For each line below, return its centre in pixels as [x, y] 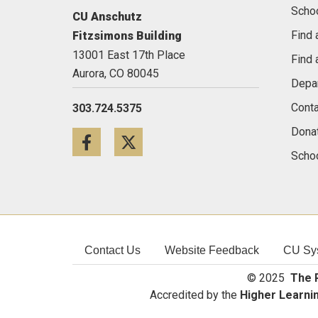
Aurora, [89, 73]
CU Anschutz [107, 17]
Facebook [155, 146]
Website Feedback [212, 250]
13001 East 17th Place [129, 55]
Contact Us [113, 250]
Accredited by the [195, 295]
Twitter [185, 146]
